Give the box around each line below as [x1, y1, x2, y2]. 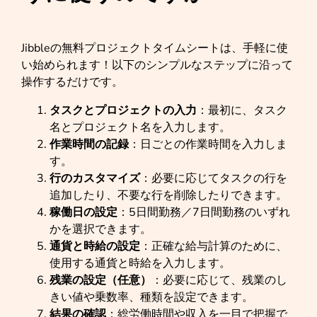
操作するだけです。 [21, 74, 123, 90]
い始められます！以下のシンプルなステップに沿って [21, 57, 293, 73]
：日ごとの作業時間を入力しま [129, 137, 287, 152]
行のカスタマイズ [50, 171, 140, 186]
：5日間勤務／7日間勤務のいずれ [117, 204, 290, 220]
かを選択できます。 [50, 221, 151, 237]
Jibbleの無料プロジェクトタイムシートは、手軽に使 [21, 40, 288, 56]
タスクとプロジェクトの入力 [50, 103, 197, 118]
